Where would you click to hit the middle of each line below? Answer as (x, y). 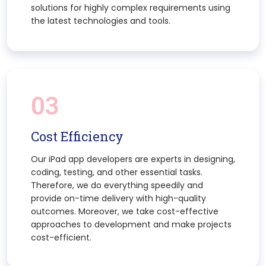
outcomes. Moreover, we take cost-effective (125, 211)
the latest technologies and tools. (101, 20)
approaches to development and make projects (131, 224)
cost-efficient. (61, 237)
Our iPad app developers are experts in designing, (133, 159)
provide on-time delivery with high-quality (118, 198)
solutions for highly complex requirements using (131, 7)
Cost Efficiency (77, 136)
